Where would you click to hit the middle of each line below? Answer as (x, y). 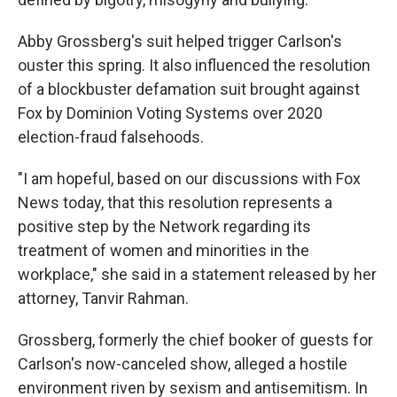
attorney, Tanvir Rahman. (103, 299)
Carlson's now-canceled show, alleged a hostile (183, 364)
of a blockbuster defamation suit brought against (189, 90)
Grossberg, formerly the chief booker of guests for (195, 340)
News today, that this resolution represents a (175, 203)
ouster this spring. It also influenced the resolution (194, 66)
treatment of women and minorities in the (163, 251)
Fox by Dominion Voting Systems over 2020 (170, 113)
